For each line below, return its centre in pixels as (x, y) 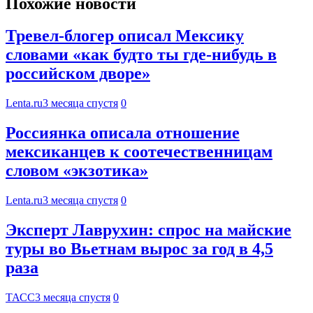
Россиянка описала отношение (123, 133)
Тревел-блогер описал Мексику (125, 36)
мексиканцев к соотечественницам (139, 152)
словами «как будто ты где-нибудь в (141, 55)
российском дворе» (78, 74)
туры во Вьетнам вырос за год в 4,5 (139, 249)
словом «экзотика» (77, 171)
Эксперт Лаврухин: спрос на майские (148, 230)
